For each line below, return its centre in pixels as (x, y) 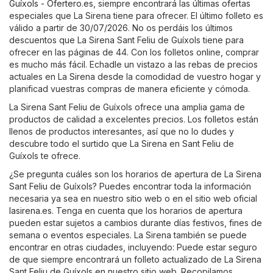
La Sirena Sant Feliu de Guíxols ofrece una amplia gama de (127, 107)
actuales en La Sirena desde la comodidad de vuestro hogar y (135, 76)
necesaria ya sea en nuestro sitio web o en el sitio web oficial (133, 198)
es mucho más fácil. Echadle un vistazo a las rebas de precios (133, 64)
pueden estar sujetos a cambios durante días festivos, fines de (136, 222)
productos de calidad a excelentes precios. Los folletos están (134, 119)
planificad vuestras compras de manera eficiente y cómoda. (129, 88)
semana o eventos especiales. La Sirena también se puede (128, 235)
